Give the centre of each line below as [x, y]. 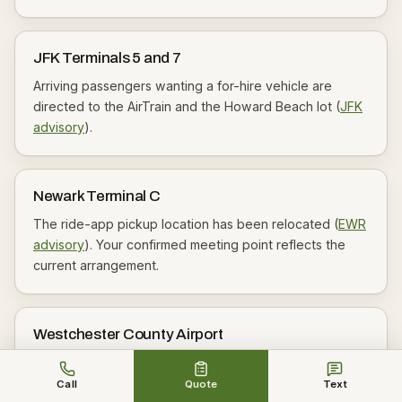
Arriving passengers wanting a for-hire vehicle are [183, 86]
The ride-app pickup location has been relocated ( [186, 224]
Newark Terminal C [97, 196]
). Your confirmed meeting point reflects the [215, 245]
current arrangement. [96, 265]
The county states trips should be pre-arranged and [190, 362]
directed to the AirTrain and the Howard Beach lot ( [187, 106]
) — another [331, 383]
